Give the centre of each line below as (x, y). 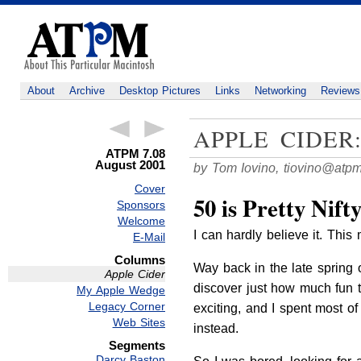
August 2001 (130, 165)
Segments (137, 346)
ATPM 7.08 (135, 154)
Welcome (141, 221)
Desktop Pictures (160, 91)
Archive (87, 91)
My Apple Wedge (121, 290)
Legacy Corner (127, 307)
